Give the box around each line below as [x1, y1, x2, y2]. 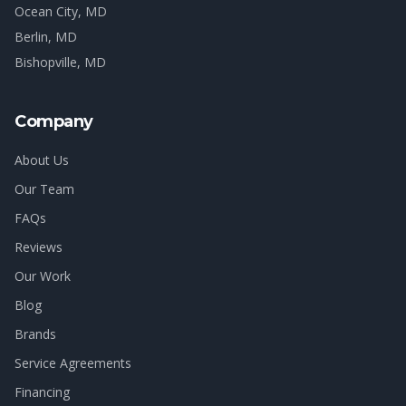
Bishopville [14, 53, 77, 71]
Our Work [14, 267, 71, 285]
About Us [14, 151, 69, 169]
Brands [14, 325, 56, 343]
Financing [14, 383, 70, 401]
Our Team [14, 180, 74, 198]
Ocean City [14, 3, 78, 20]
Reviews [14, 238, 63, 256]
